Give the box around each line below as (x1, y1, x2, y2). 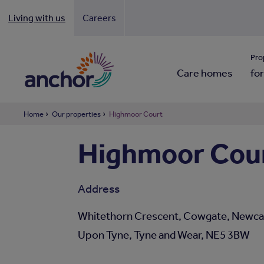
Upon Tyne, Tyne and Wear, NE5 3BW (77, 228, 250, 241)
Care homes (176, 66, 233, 79)
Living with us (8, 12, 65, 24)
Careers (82, 12, 116, 24)
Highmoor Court (109, 109, 163, 119)
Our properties (52, 109, 101, 119)
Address (77, 181, 120, 195)
